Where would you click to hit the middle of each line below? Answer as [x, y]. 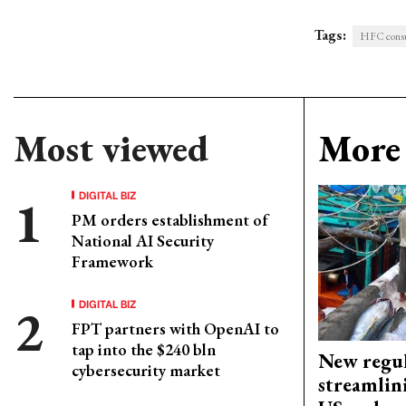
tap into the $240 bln [144, 349]
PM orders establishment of [170, 220]
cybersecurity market [146, 370]
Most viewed [111, 149]
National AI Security [143, 241]
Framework [112, 261]
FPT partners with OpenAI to [175, 329]
